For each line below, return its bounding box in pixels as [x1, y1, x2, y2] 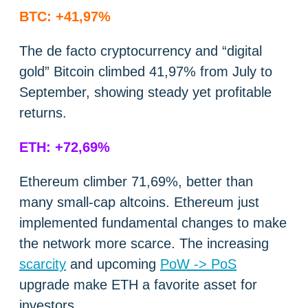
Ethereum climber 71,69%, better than [19, 174, 253, 190]
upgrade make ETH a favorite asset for [19, 277, 257, 293]
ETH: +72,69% [19, 140, 110, 155]
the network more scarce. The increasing [19, 236, 269, 252]
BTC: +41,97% [19, 9, 111, 25]
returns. [19, 105, 67, 121]
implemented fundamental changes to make [19, 215, 287, 231]
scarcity [19, 256, 66, 272]
